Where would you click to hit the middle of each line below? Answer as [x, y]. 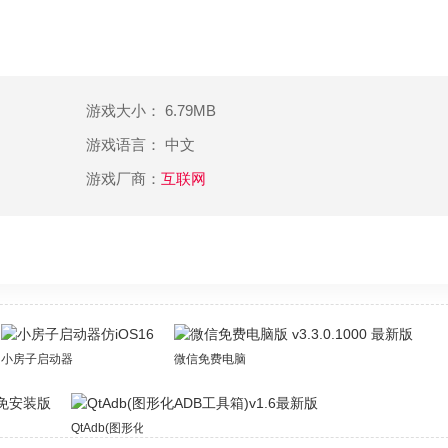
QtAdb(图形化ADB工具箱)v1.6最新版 [170, 428]
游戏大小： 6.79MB [151, 110]
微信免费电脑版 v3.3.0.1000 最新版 [269, 359]
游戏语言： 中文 [140, 144]
